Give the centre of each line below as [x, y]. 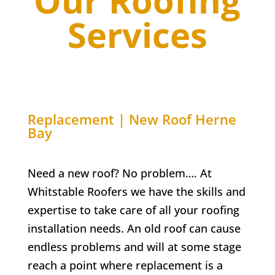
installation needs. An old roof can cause [134, 229]
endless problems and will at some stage [134, 247]
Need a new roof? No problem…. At [119, 173]
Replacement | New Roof [111, 119]
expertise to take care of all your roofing [133, 210]
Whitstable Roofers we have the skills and [136, 192]
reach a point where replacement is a [125, 265]
